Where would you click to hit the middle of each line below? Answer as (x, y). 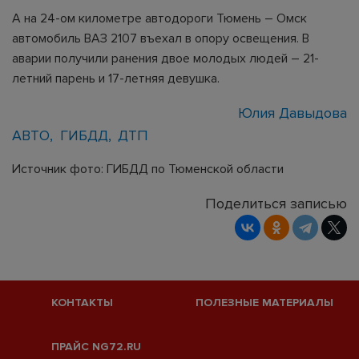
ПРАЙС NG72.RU (96, 347)
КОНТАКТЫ (82, 303)
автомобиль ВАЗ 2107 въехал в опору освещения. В (161, 38)
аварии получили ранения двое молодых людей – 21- (165, 58)
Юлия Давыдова (292, 113)
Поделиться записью (276, 203)
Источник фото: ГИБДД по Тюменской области (148, 169)
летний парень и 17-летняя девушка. (116, 78)
